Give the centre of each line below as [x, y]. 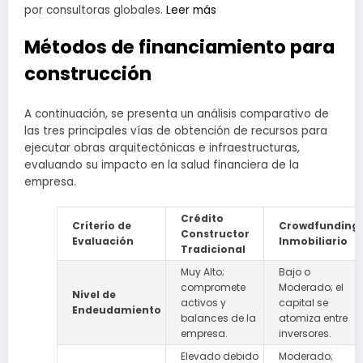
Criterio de [102, 225]
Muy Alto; [203, 271]
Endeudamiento [117, 310]
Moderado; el [311, 287]
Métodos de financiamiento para [179, 47]
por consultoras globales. [95, 10]
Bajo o [295, 271]
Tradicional [213, 249]
